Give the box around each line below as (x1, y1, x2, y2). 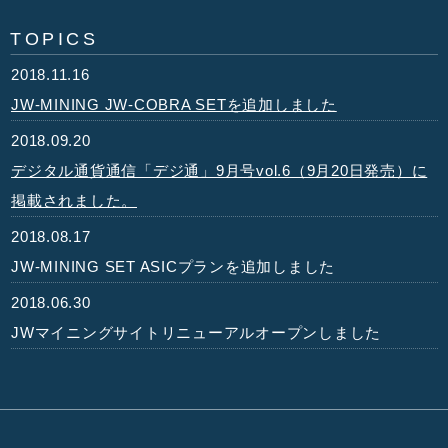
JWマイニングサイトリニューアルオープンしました (11, 324, 381, 342)
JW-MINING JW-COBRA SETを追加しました (11, 96, 337, 114)
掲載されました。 (11, 192, 137, 210)
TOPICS (10, 29, 99, 50)
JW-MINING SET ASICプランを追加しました (11, 258, 335, 276)
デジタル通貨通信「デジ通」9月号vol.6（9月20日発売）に (11, 162, 428, 180)
